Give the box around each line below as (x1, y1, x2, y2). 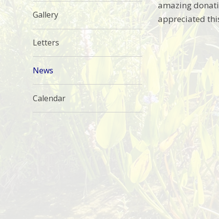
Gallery (33, 9, 59, 21)
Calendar (33, 92, 66, 104)
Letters (33, 37, 60, 48)
